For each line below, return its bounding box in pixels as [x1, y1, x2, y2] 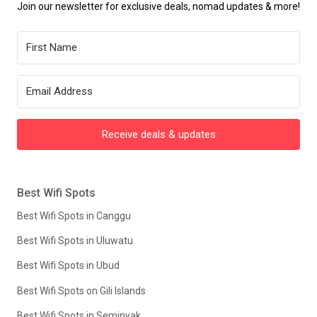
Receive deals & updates [101, 128, 216, 142]
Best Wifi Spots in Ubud [17, 260, 120, 272]
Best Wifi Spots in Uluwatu [17, 235, 133, 247]
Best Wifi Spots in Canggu [17, 209, 131, 221]
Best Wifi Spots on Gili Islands [17, 284, 146, 296]
